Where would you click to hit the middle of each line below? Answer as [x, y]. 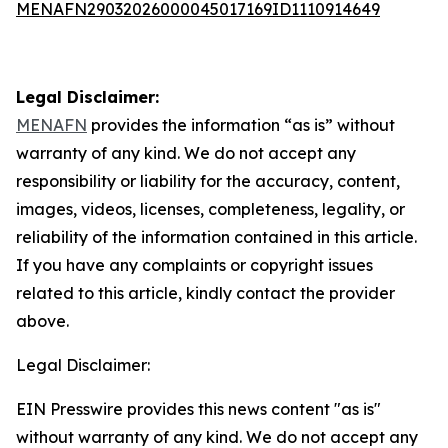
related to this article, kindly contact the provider [205, 293]
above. [42, 321]
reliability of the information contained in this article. [216, 237]
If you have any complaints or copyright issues [194, 265]
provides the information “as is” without [241, 125]
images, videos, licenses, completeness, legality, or [210, 209]
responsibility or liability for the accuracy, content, [208, 181]
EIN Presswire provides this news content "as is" [198, 409]
